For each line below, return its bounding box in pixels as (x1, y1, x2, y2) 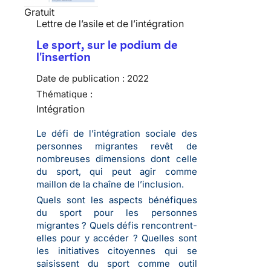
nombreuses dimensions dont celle (36, 153, 197, 165)
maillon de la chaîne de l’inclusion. (36, 178, 184, 191)
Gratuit (24, 6, 54, 19)
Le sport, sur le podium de (36, 38, 177, 53)
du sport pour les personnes (36, 207, 197, 219)
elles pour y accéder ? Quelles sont (36, 232, 197, 244)
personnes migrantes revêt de (36, 140, 197, 152)
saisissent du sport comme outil (36, 258, 197, 270)
